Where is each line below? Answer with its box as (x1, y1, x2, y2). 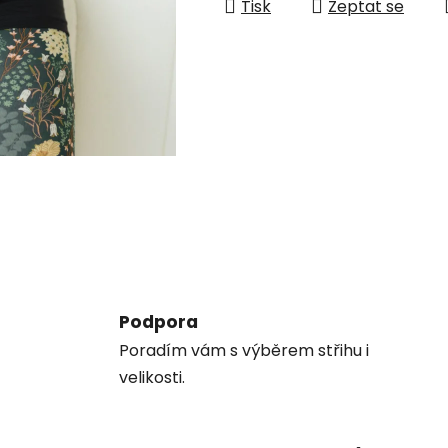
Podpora (119, 309, 199, 334)
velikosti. (119, 365, 186, 389)
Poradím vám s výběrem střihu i (119, 338, 370, 362)
